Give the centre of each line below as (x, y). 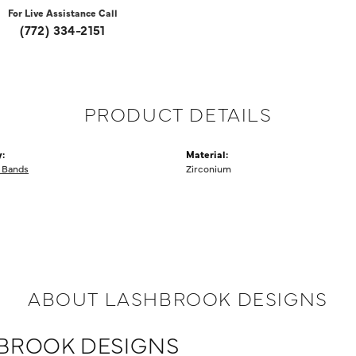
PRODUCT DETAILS (178, 114)
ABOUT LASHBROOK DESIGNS (178, 298)
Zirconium (209, 168)
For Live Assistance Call (63, 13)
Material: (207, 154)
